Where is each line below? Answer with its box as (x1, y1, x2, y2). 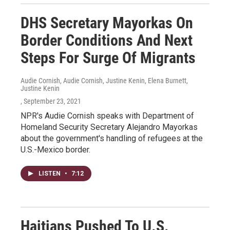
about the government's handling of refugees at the (21, 133, 203, 143)
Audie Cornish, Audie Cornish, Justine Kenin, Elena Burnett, (21, 76, 188, 85)
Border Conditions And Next (21, 31, 193, 49)
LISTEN (39, 170, 62, 177)
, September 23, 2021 (21, 97, 81, 105)
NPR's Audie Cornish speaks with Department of (21, 111, 194, 121)
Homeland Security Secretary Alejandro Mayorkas (21, 122, 198, 132)
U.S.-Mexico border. (21, 145, 90, 155)
